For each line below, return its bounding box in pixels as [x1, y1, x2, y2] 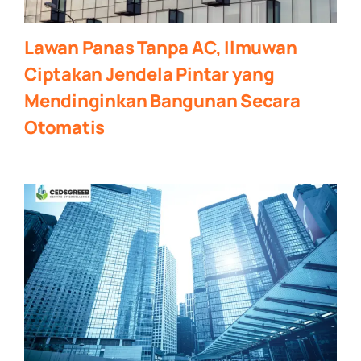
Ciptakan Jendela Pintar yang [23, 61, 275, 86]
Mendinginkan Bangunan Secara [23, 88, 301, 113]
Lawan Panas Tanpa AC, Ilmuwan [23, 35, 297, 60]
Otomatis [23, 114, 106, 139]
